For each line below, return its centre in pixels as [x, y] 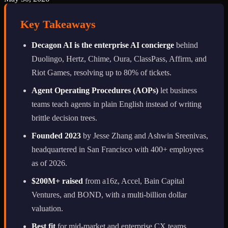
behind [186, 45]
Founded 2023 [56, 135]
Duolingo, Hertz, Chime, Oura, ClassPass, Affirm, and [119, 59]
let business [178, 90]
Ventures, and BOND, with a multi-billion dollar [109, 194]
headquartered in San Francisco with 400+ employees [118, 149]
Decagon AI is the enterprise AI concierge [103, 45]
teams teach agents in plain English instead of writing [117, 104]
